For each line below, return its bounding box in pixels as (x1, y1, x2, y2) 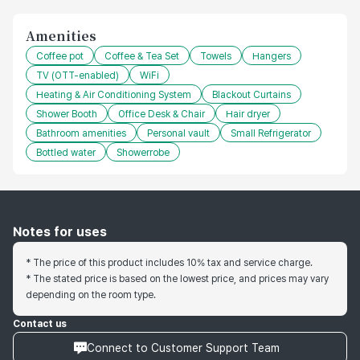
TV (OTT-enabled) (36, 70, 119, 82)
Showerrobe (117, 147, 170, 159)
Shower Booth (36, 108, 97, 121)
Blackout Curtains (212, 89, 291, 101)
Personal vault (147, 128, 210, 140)
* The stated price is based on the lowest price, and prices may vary (26, 273, 329, 285)
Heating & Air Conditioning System (36, 89, 191, 101)
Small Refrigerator (231, 128, 311, 140)
